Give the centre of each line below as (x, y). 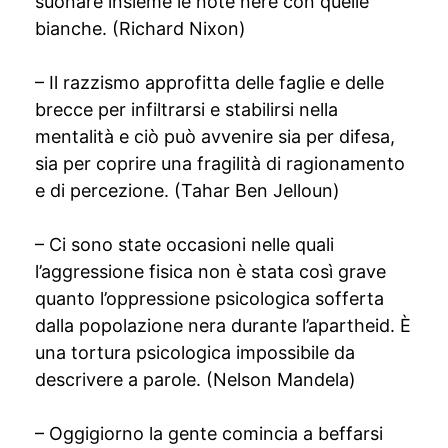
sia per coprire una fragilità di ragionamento (220, 163)
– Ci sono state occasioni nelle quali (184, 244)
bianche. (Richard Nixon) (140, 28)
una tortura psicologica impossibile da (195, 352)
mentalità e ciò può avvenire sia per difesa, (215, 136)
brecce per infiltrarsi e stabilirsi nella (186, 109)
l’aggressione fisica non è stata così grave (210, 271)
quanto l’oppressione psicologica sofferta (209, 298)
